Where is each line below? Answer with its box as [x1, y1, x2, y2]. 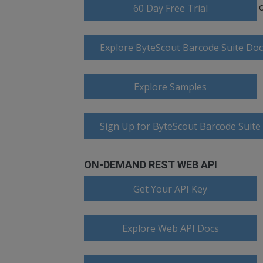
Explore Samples [134, 80, 207, 93]
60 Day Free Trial [133, 2, 208, 15]
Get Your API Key [133, 183, 208, 195]
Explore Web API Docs [122, 222, 219, 235]
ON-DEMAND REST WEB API [84, 159, 217, 171]
